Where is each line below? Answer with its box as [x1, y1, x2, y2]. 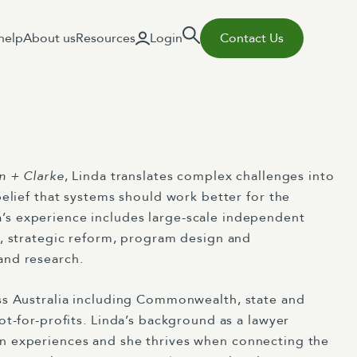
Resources [76, 29, 135, 47]
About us [23, 29, 76, 47]
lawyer [248, 312, 290, 329]
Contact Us [220, 29, 284, 47]
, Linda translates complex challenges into [64, 167, 335, 185]
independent [218, 209, 305, 226]
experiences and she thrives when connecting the [6, 332, 330, 350]
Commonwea [136, 291, 221, 308]
